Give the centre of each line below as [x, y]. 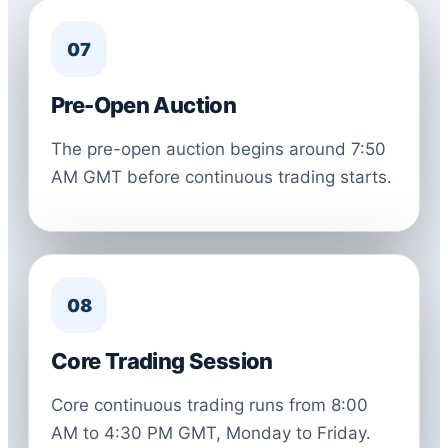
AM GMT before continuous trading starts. [221, 177]
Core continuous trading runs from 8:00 [209, 405]
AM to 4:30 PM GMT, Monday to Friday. [211, 433]
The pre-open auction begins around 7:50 [218, 149]
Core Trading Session [162, 361]
